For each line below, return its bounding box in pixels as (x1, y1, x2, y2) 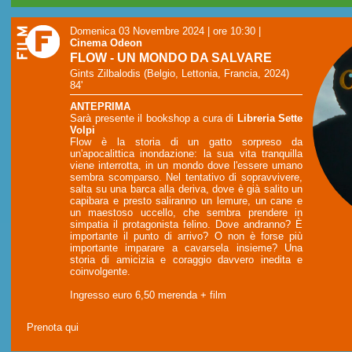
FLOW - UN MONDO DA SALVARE (70, 51, 272, 65)
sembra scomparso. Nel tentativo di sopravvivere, (70, 170, 302, 183)
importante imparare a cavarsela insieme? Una (70, 241, 302, 254)
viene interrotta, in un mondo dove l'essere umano (70, 159, 302, 171)
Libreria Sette (236, 112, 302, 124)
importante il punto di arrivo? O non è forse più (70, 229, 302, 242)
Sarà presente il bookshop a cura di (70, 112, 237, 124)
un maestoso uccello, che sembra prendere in (70, 206, 302, 218)
